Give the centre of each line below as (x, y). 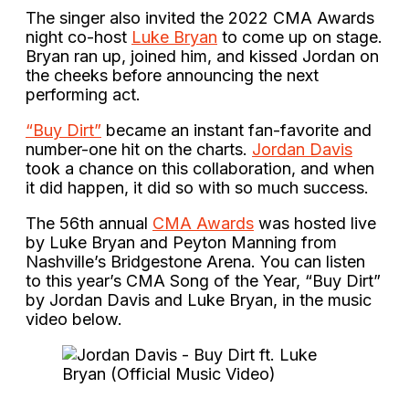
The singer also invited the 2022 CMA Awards (200, 17)
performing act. (85, 94)
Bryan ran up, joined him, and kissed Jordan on (202, 56)
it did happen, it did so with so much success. (199, 187)
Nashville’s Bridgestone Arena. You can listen (195, 261)
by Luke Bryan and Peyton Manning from (181, 242)
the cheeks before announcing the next (172, 75)
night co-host (79, 37)
